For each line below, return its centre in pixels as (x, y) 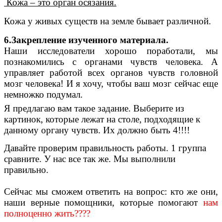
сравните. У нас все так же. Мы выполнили (90, 159)
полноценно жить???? (47, 214)
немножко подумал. (43, 94)
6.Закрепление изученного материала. (86, 40)
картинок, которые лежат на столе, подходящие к (102, 119)
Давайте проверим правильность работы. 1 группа (105, 148)
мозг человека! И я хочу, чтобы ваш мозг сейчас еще (111, 83)
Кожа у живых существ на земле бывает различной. (108, 21)
